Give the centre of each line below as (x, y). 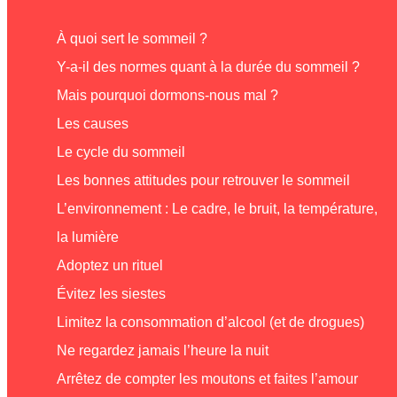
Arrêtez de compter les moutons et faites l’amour (207, 378)
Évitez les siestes (111, 293)
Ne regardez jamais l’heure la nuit (163, 350)
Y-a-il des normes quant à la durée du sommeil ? (208, 66)
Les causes (93, 123)
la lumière (88, 237)
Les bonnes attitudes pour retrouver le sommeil (203, 180)
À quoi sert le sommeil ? (132, 38)
